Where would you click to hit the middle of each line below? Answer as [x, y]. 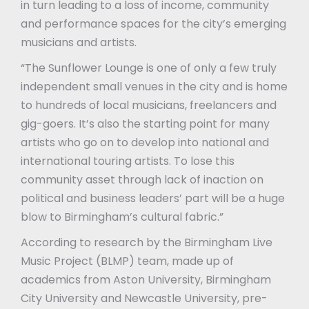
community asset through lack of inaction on [142, 179]
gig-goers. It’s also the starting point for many [145, 123]
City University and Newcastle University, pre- [144, 298]
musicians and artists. [79, 42]
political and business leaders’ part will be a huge [153, 198]
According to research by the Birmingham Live [147, 242]
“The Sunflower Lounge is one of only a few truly [149, 68]
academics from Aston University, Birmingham [146, 279]
